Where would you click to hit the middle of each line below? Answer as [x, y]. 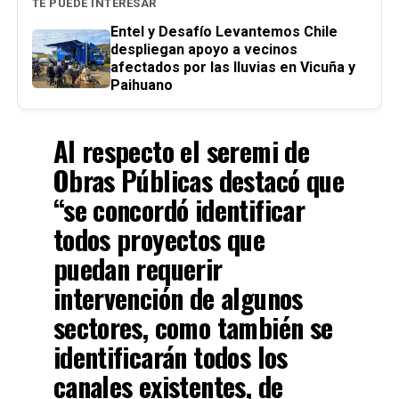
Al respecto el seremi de [181, 151]
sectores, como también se [193, 327]
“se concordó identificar [179, 210]
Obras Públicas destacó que [198, 180]
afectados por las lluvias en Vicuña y [232, 67]
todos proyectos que [159, 239]
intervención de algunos [178, 298]
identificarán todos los [170, 357]
